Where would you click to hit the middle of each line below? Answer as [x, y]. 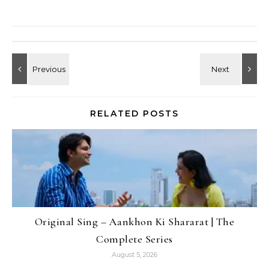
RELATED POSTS [134, 113]
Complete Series [134, 239]
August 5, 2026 [134, 254]
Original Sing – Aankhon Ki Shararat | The [134, 221]
